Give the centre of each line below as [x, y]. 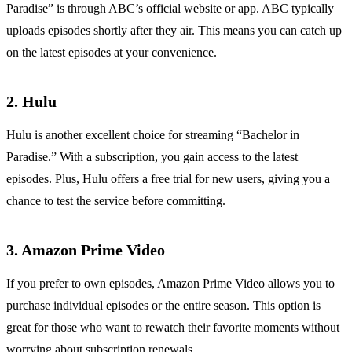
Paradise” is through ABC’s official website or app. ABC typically [170, 9]
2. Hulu [31, 102]
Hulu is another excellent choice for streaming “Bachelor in [153, 135]
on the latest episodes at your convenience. [112, 53]
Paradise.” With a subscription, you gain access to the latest [152, 157]
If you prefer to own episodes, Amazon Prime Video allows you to [170, 284]
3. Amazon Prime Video [86, 250]
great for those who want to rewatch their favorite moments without [173, 328]
